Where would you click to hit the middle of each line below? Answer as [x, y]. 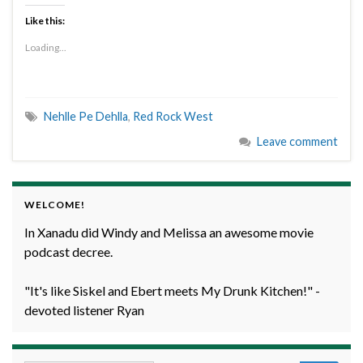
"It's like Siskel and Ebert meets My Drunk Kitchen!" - [172, 291]
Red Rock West [173, 117]
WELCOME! [55, 205]
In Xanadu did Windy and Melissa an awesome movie [169, 233]
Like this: [45, 21]
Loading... [46, 48]
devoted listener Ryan [84, 310]
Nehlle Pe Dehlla [86, 117]
